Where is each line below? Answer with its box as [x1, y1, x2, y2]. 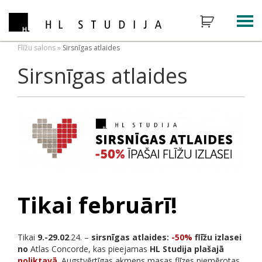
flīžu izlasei [192, 232, 242, 243]
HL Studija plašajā [150, 243, 224, 255]
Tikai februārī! [18, 189, 177, 220]
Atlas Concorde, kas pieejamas [30, 243, 150, 255]
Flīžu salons [18, 43, 56, 53]
